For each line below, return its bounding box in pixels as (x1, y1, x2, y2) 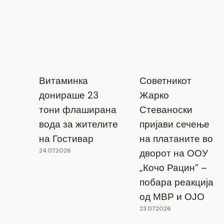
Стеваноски (139, 103, 192, 116)
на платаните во (139, 132, 213, 145)
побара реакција (139, 176, 213, 189)
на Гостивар (38, 132, 93, 145)
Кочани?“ (33, 7, 77, 21)
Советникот (139, 74, 191, 87)
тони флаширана (38, 103, 116, 116)
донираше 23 (38, 89, 98, 102)
